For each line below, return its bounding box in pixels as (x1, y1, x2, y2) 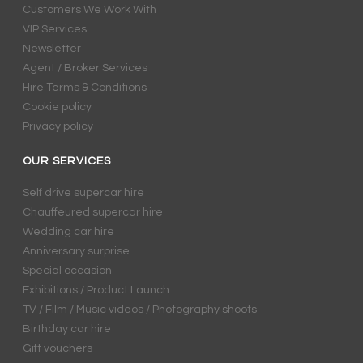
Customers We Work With (23, 4, 157, 16)
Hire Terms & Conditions (23, 82, 147, 94)
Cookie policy (23, 101, 92, 113)
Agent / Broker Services (23, 62, 148, 75)
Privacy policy (23, 121, 94, 133)
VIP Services (23, 23, 88, 36)
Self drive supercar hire (23, 187, 145, 199)
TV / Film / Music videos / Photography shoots (23, 304, 258, 316)
